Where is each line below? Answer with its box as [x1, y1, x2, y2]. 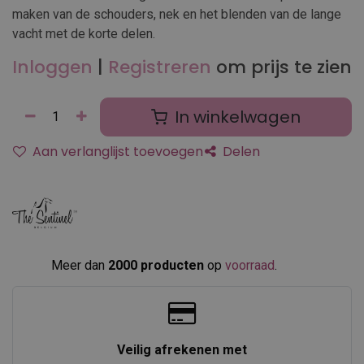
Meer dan [51, 257, 108, 273]
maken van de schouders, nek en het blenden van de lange [12, 6, 341, 22]
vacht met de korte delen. [12, 26, 155, 41]
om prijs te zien [216, 54, 352, 80]
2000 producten [108, 257, 204, 273]
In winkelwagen [170, 106, 301, 128]
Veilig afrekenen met [116, 341, 247, 357]
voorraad [225, 257, 275, 273]
